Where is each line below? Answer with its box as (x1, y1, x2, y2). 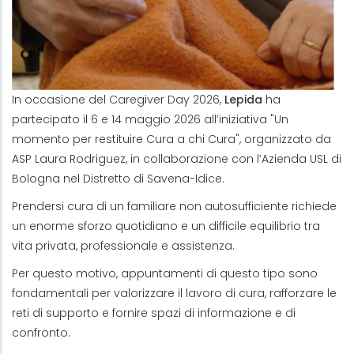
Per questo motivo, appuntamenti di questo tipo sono (12, 265, 318, 281)
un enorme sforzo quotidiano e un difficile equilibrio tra (12, 217, 320, 234)
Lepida (224, 91, 262, 107)
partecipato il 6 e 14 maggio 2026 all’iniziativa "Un (12, 111, 288, 127)
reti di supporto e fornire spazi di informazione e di (12, 304, 296, 321)
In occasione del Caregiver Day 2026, (12, 91, 224, 107)
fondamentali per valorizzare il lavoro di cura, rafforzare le (12, 284, 337, 301)
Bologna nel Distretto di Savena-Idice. (12, 170, 224, 186)
